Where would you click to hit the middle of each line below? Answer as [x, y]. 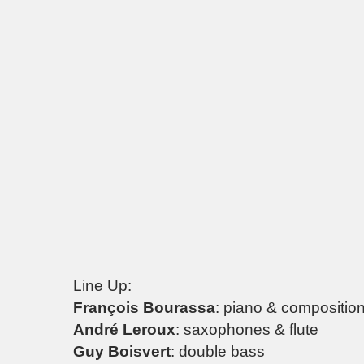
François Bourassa [144, 307]
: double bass [218, 351]
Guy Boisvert [122, 351]
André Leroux [124, 329]
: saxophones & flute [247, 329]
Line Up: [102, 285]
